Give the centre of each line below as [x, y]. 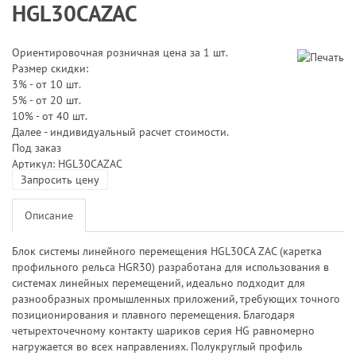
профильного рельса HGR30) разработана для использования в [170, 267]
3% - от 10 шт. [46, 84]
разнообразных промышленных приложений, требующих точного [176, 299]
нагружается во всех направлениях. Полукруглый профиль [157, 346]
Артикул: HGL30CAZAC [67, 164]
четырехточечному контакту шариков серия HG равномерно [163, 331]
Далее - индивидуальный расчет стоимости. [120, 132]
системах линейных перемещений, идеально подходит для [159, 283]
